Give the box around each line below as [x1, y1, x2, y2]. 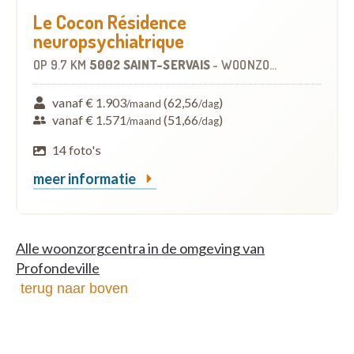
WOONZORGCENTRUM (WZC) [220, 57, 270, 73]
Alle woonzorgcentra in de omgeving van [16, 239, 265, 258]
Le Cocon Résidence [33, 9, 186, 35]
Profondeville [16, 259, 100, 277]
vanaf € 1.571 [52, 112, 127, 128]
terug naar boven [21, 281, 128, 297]
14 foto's [52, 142, 102, 158]
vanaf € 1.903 [52, 95, 127, 111]
